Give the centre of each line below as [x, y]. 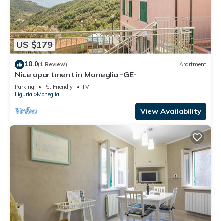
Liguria [23, 94]
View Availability [171, 111]
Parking [24, 87]
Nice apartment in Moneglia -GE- [76, 74]
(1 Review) [53, 64]
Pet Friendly [58, 87]
